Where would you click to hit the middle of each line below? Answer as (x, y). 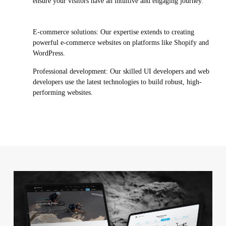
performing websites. (63, 93)
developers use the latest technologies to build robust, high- (117, 82)
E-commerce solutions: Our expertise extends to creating (113, 32)
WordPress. (49, 53)
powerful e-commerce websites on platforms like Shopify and (121, 43)
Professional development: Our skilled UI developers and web (121, 72)
